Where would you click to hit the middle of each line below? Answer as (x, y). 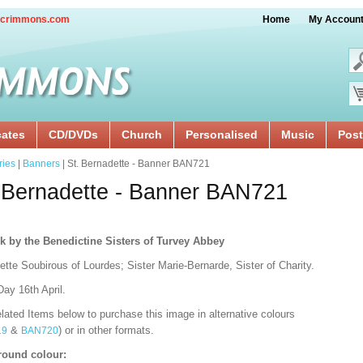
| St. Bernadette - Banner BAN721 (135, 164)
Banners (41, 164)
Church (142, 135)
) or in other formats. (106, 330)
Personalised (222, 135)
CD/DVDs (73, 135)
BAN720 (40, 331)
